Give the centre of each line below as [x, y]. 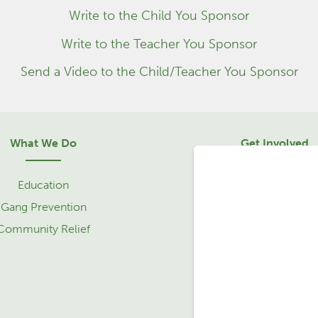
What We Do [43, 143]
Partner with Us [275, 251]
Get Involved [275, 143]
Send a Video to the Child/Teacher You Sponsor [159, 72]
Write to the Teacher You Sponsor [159, 44]
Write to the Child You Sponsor [159, 16]
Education [43, 185]
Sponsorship [275, 185]
